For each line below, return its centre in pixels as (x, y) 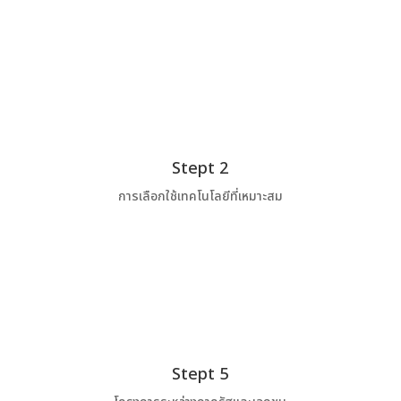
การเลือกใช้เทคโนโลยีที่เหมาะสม (200, 196)
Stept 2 (200, 168)
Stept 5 (200, 375)
